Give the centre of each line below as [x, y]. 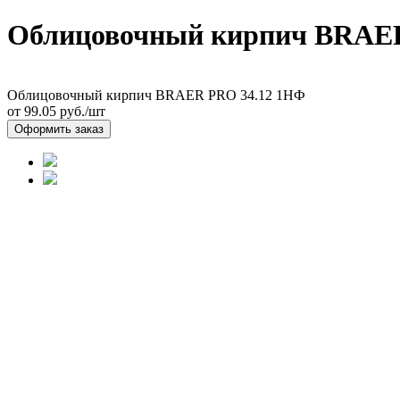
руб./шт [81, 111]
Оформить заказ [59, 129]
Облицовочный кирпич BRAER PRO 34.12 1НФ [156, 95]
